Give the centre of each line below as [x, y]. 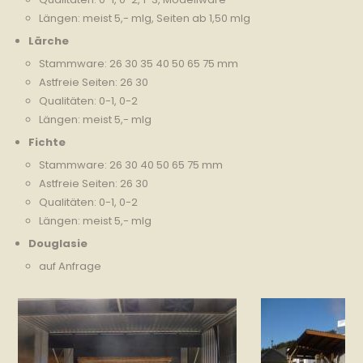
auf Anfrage [70, 267]
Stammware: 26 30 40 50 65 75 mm [131, 165]
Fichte [47, 142]
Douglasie [58, 243]
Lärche [49, 41]
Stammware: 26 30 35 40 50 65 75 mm [139, 64]
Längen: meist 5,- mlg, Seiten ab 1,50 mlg [145, 19]
